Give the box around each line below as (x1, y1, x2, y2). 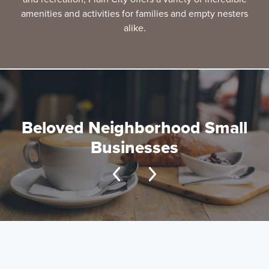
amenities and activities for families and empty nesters (21, 7, 248, 20)
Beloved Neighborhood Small (22, 115, 247, 140)
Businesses (91, 135, 178, 160)
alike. (123, 21, 146, 35)
